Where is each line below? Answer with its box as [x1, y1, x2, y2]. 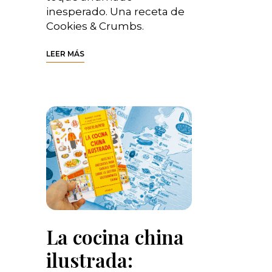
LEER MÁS [46, 49, 84, 58]
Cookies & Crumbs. [46, 19, 144, 32]
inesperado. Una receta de [46, 5, 185, 18]
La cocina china [46, 223, 184, 250]
